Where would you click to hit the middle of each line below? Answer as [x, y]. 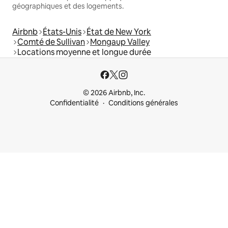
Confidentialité [74, 103]
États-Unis [62, 32]
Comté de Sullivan [51, 42]
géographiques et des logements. [68, 6]
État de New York [119, 32]
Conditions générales [143, 103]
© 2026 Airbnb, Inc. [114, 93]
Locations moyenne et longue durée [84, 52]
